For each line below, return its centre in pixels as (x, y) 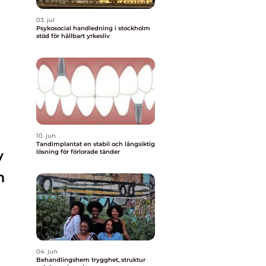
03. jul (45, 20)
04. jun (47, 251)
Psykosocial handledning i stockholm (93, 28)
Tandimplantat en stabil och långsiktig (60, 144)
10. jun (46, 136)
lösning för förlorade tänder (78, 152)
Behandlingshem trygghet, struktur (64, 260)
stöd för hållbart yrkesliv (73, 36)
